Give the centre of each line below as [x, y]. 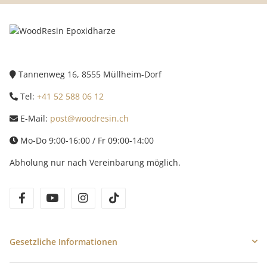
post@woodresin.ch [89, 118]
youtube [77, 198]
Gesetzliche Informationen [63, 241]
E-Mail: [34, 118]
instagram [112, 198]
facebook [49, 198]
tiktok [133, 198]
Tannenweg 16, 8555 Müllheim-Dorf [89, 74]
